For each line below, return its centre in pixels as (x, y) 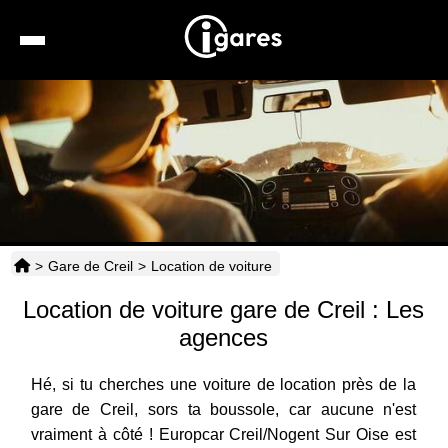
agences (224, 338)
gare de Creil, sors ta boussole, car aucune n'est (223, 410)
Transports (257, 279)
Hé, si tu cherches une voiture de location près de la (223, 385)
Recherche (256, 95)
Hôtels (245, 187)
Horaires (248, 325)
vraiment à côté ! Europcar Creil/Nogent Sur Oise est (223, 435)
